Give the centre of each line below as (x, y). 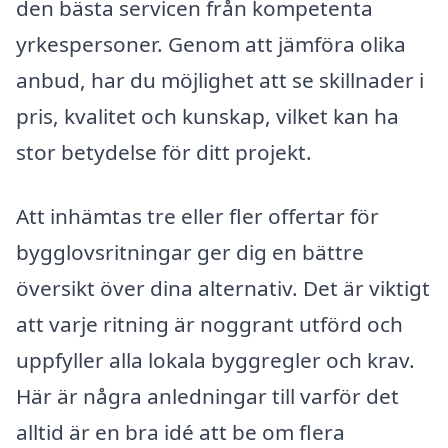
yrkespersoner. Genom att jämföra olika (211, 44)
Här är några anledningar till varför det (207, 396)
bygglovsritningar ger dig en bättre (190, 252)
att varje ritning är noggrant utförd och (209, 324)
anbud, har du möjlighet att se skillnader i (220, 80)
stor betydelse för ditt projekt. (164, 152)
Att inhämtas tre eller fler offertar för (197, 216)
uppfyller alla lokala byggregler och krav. (215, 360)
